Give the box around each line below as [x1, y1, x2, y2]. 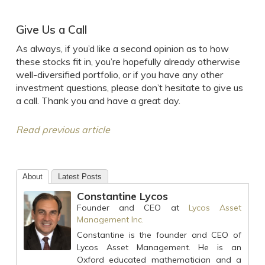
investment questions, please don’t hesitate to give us [15, 82, 243, 93]
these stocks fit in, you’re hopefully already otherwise [15, 56, 240, 67]
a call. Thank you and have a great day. [15, 95, 180, 106]
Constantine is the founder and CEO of [76, 230, 242, 240]
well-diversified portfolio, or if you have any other [15, 69, 223, 80]
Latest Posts [57, 172, 102, 181]
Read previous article [15, 124, 110, 135]
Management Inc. [76, 214, 144, 225]
